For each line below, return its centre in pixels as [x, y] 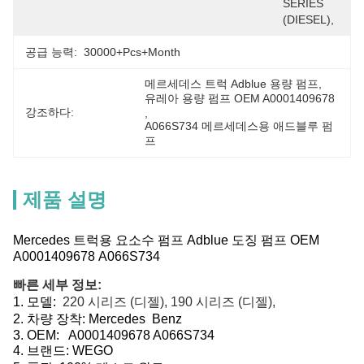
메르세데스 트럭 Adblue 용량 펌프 [232, 84]
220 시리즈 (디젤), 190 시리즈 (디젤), [169, 302]
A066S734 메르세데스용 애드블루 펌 [239, 126]
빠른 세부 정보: [57, 285]
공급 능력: [51, 52]
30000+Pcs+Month [132, 52]
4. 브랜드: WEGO [63, 351]
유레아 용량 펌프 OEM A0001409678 [240, 98]
